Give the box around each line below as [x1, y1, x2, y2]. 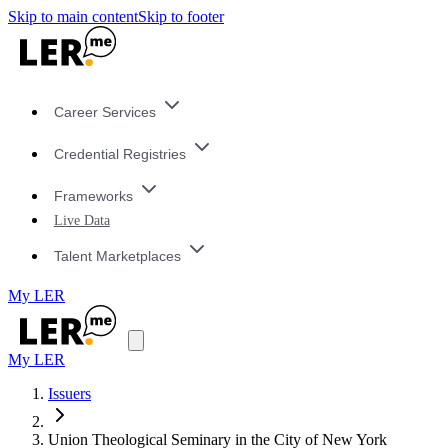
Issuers [48, 385, 91, 403]
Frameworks [53, 187, 133, 204]
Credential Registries [53, 146, 186, 163]
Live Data [53, 212, 110, 229]
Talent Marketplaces [53, 247, 181, 264]
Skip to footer [138, 8, 224, 25]
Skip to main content [8, 8, 138, 25]
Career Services [53, 104, 156, 121]
